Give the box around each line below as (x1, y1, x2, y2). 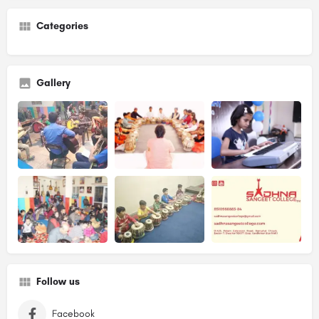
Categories (36, 20, 88, 33)
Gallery (36, 77, 70, 90)
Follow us (36, 276, 80, 288)
